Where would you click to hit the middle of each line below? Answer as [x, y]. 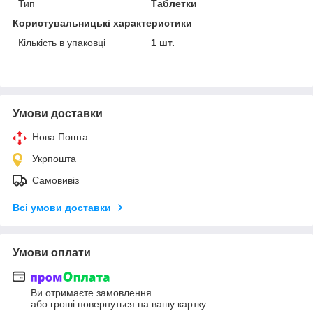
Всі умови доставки [62, 207]
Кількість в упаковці [62, 42]
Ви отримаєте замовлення [91, 293]
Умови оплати [52, 252]
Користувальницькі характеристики [102, 23]
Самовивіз [56, 180]
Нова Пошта [60, 137]
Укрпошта [54, 158]
